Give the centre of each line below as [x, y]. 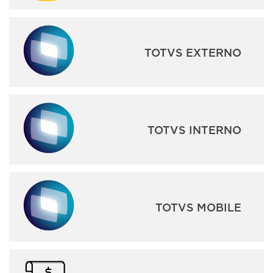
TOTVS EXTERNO [193, 52]
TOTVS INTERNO [194, 129]
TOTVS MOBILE [198, 207]
